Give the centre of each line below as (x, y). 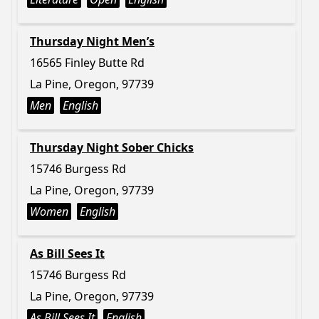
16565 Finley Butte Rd (87, 63)
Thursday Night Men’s (92, 41)
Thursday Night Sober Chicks (112, 147)
